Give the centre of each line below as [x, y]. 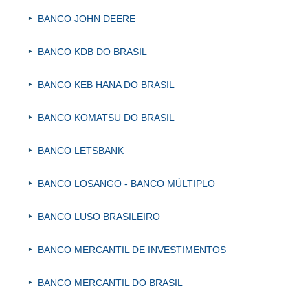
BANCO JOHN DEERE [87, 19]
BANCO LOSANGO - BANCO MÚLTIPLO [126, 184]
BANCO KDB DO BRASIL [92, 52]
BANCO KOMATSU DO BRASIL [106, 118]
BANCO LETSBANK [81, 151]
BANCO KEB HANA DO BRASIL [106, 85]
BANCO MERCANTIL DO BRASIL [110, 283]
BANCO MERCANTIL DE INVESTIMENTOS [132, 250]
